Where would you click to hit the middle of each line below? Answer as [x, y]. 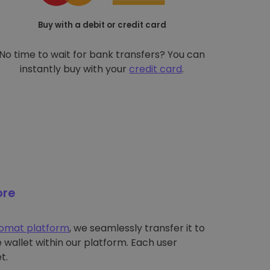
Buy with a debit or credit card [102, 25]
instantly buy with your [75, 69]
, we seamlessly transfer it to [137, 228]
